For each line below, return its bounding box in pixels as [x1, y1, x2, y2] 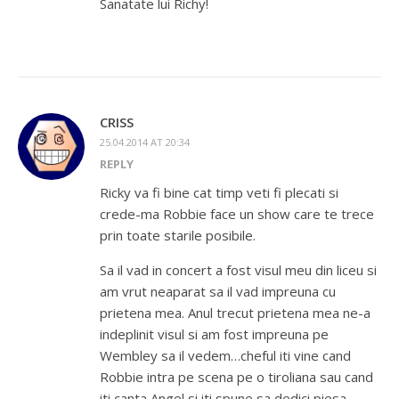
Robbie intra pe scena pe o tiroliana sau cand [100, 368, 373, 387]
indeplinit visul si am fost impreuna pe [100, 325, 329, 344]
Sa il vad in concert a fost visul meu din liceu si [100, 261, 377, 280]
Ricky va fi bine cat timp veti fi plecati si [100, 183, 338, 202]
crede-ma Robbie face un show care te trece [100, 205, 374, 224]
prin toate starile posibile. [100, 226, 256, 245]
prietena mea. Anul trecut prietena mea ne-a [100, 304, 370, 322]
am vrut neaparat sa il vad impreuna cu [100, 282, 336, 301]
